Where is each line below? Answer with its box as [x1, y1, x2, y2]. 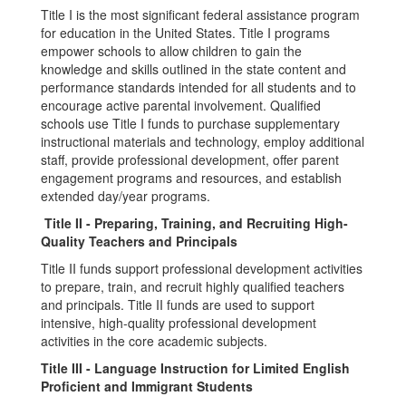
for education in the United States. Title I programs [41, 24, 330, 42]
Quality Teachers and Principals [41, 232, 237, 250]
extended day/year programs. [41, 187, 210, 205]
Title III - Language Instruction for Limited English [41, 359, 350, 377]
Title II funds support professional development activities [41, 259, 362, 277]
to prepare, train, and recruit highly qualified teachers [41, 277, 344, 295]
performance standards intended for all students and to [41, 78, 356, 96]
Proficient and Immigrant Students [41, 377, 253, 395]
